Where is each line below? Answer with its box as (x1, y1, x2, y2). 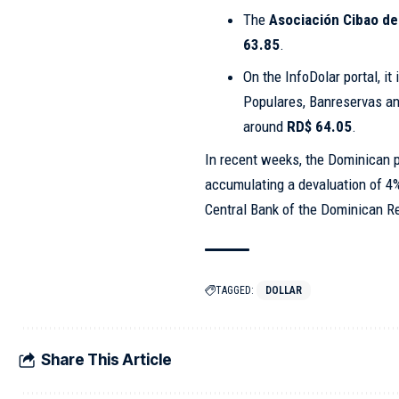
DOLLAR (265, 283, 303, 297)
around (242, 118, 287, 136)
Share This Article (41, 351, 172, 370)
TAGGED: (216, 283, 255, 297)
